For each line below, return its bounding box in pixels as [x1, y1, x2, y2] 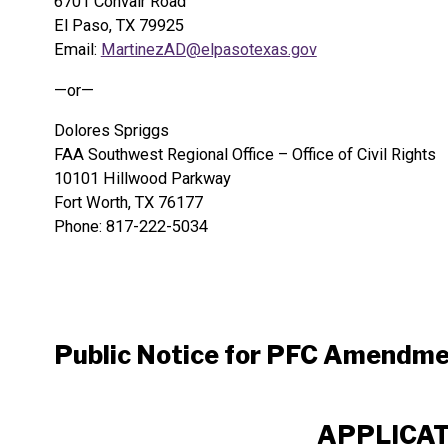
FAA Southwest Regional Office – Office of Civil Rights [53, 145, 436, 165]
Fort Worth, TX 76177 [53, 193, 203, 213]
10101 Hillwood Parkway [53, 169, 231, 189]
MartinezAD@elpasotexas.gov [100, 40, 317, 60]
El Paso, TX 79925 [53, 16, 184, 36]
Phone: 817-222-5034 [53, 217, 208, 237]
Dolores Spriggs [53, 121, 169, 141]
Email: [53, 40, 101, 60]
